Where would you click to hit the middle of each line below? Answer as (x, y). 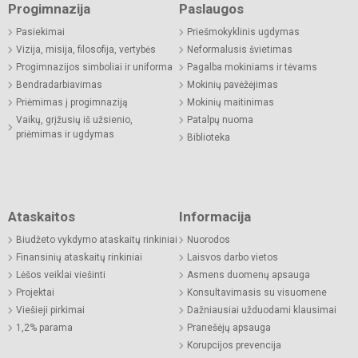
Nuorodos (209, 239)
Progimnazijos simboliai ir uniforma (94, 67)
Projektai (35, 292)
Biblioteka (209, 137)
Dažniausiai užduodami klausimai (262, 310)
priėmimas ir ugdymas (65, 134)
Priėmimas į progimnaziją (72, 102)
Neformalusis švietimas (240, 49)
